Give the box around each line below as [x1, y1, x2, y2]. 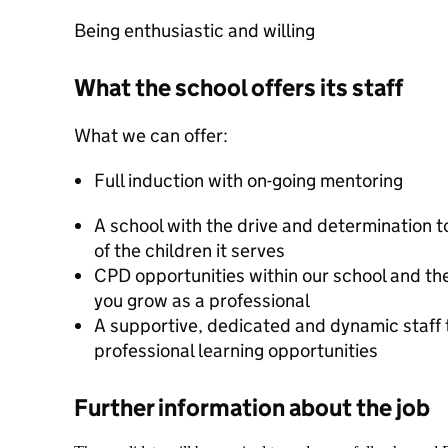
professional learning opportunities [94, 339, 378, 362]
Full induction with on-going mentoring [94, 169, 403, 192]
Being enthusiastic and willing [74, 19, 315, 42]
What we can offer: [74, 124, 228, 147]
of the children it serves [94, 239, 285, 262]
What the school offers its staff [74, 73, 403, 102]
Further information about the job [74, 393, 430, 422]
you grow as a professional [94, 289, 310, 312]
